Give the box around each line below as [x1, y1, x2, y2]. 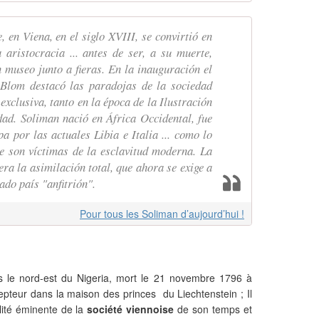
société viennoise [87, 302, 174, 316]
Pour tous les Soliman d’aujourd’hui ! [80, 206, 244, 221]
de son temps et [174, 302, 253, 316]
